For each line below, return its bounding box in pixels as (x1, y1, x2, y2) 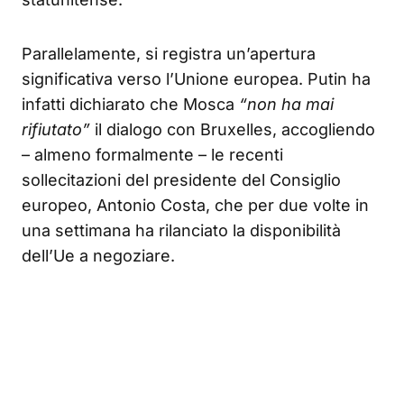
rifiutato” (22, 119, 90, 139)
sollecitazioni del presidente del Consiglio (22, 170, 341, 189)
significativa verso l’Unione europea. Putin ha (22, 69, 371, 88)
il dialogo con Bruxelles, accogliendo (90, 119, 375, 139)
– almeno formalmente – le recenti (22, 144, 283, 164)
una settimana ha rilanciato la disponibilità (22, 220, 341, 240)
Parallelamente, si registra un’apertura (22, 43, 316, 63)
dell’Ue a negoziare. (22, 245, 175, 265)
